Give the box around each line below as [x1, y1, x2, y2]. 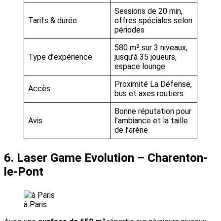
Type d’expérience [28, 52, 92, 62]
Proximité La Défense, [114, 79, 192, 89]
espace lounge [114, 62, 165, 72]
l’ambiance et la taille [114, 116, 188, 126]
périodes [114, 25, 145, 35]
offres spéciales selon [114, 16, 192, 26]
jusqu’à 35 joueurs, [114, 52, 177, 62]
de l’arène [114, 125, 148, 135]
